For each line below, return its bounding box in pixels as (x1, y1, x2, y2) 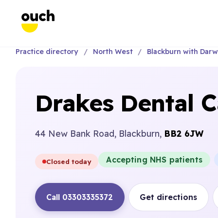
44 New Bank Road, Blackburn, (35, 128, 164, 139)
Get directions (140, 192, 198, 202)
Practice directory (16, 47, 78, 56)
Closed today (46, 157, 91, 165)
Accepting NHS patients (106, 155, 202, 164)
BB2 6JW (164, 128, 204, 139)
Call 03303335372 (46, 192, 113, 202)
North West (92, 47, 133, 56)
